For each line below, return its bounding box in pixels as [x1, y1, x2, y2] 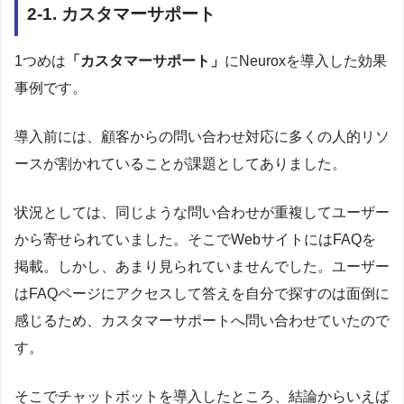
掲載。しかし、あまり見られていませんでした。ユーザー [14, 258, 390, 274]
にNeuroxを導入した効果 [225, 52, 387, 69]
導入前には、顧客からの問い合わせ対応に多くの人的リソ [14, 128, 390, 144]
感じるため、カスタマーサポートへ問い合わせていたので [14, 312, 390, 328]
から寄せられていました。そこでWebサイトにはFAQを [14, 231, 376, 247]
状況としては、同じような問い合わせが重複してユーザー [14, 204, 390, 220]
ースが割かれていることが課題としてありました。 [14, 155, 346, 171]
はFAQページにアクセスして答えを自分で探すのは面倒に [14, 285, 390, 301]
